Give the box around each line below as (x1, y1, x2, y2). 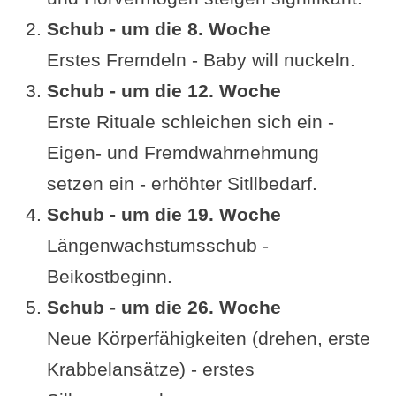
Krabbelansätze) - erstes (46, 358, 255, 379)
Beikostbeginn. (46, 265, 172, 286)
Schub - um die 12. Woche (46, 80, 281, 101)
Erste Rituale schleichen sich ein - (46, 110, 334, 132)
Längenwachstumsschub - (46, 234, 269, 255)
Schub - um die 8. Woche (46, 18, 270, 39)
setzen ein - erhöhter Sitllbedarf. (46, 172, 317, 194)
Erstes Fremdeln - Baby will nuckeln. (46, 49, 355, 70)
